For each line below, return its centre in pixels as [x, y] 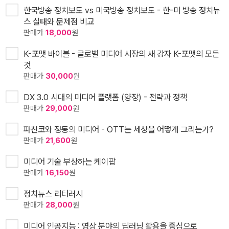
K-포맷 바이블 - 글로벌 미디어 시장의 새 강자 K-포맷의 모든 [121, 54]
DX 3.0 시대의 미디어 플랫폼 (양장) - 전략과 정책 [105, 97]
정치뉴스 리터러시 [53, 194]
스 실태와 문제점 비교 [59, 22]
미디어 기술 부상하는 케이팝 [70, 162]
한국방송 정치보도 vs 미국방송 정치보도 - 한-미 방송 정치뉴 [122, 10]
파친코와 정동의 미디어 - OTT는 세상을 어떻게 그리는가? [119, 130]
